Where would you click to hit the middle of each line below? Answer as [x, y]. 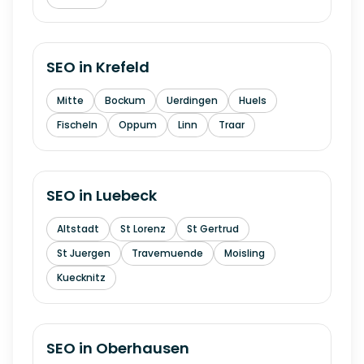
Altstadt [78, 229]
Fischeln [77, 125]
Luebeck [126, 195]
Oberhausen [143, 348]
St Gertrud [213, 229]
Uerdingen [192, 100]
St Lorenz [143, 229]
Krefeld [123, 67]
